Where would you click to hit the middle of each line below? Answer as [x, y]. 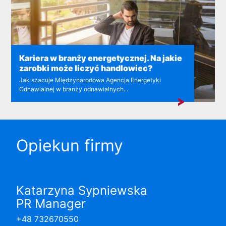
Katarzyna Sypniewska [82, 190]
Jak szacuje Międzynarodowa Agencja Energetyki [90, 80]
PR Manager [51, 203]
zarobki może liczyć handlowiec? [86, 68]
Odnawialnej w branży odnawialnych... [74, 89]
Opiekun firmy [70, 145]
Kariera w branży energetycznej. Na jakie [101, 58]
